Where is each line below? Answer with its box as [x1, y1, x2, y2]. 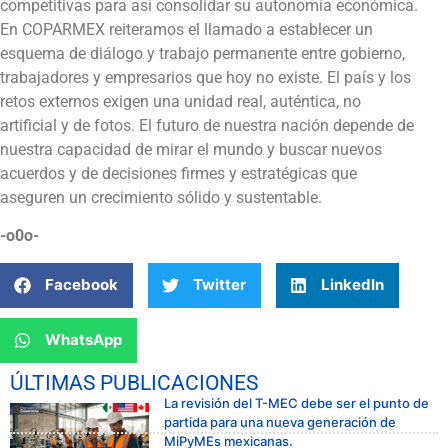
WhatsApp [45, 330, 122, 350]
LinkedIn [321, 275, 384, 295]
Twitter [193, 275, 246, 295]
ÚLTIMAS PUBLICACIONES [10, 370, 258, 395]
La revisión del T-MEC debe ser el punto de [164, 394, 429, 411]
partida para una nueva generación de [164, 413, 396, 430]
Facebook [45, 275, 118, 295]
